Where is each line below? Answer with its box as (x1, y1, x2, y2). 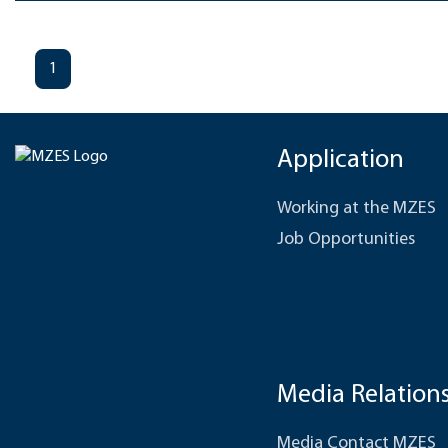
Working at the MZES (277, 199, 436, 218)
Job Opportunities (277, 230, 415, 249)
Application (277, 147, 404, 174)
